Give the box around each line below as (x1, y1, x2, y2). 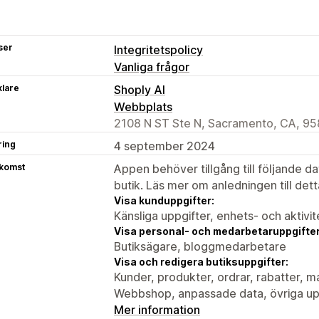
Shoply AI (114, 82, 165, 97)
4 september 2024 (114, 138, 215, 153)
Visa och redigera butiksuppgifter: (114, 255, 288, 268)
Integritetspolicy (114, 42, 203, 57)
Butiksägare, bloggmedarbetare (114, 239, 286, 253)
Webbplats (114, 99, 172, 114)
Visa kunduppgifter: (114, 194, 214, 206)
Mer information (114, 302, 200, 317)
